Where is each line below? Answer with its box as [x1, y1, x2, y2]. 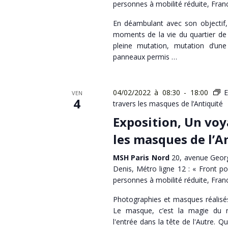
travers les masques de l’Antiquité [112, 99, 223, 108]
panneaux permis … [112, 52, 177, 62]
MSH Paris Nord [112, 153, 172, 162]
